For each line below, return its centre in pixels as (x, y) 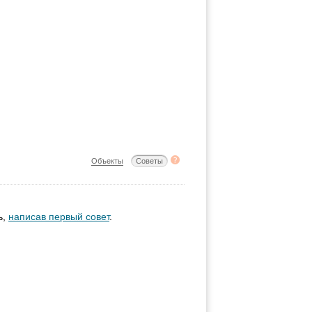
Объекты (107, 161)
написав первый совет (59, 217)
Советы (149, 161)
